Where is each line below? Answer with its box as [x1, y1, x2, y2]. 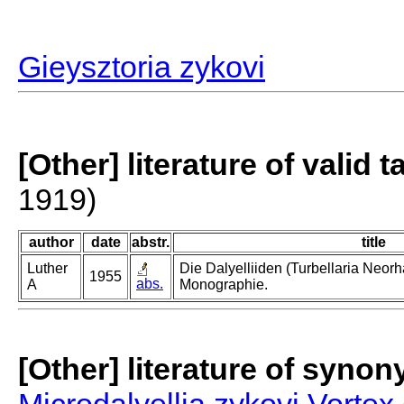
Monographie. [179, 277, 268, 293]
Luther [27, 261, 68, 277]
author [28, 234, 74, 251]
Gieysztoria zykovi [18, 50, 265, 85]
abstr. [132, 234, 170, 251]
